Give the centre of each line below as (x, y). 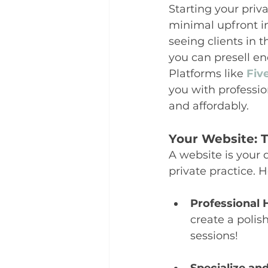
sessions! (214, 236)
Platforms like (208, 74)
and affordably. (209, 106)
